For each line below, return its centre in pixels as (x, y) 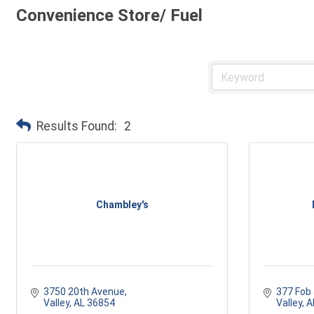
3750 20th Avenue (84, 292)
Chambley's (122, 204)
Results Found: (77, 126)
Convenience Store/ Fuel (109, 15)
